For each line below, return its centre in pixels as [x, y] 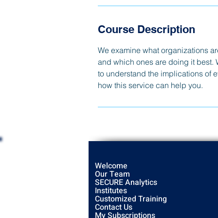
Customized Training [131, 199]
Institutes [111, 191]
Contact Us [114, 207]
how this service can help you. [150, 85]
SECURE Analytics [126, 182]
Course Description [146, 29]
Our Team [112, 174]
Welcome [111, 166]
